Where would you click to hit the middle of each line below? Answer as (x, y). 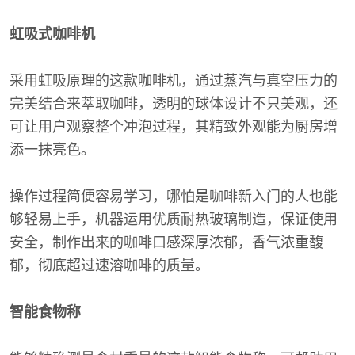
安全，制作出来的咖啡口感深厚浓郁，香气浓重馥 (166, 242)
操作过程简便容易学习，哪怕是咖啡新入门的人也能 (174, 196)
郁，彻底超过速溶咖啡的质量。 (109, 265)
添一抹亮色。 (52, 149)
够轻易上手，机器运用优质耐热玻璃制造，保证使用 (174, 219)
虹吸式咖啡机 (52, 34)
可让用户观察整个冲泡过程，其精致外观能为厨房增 (174, 126)
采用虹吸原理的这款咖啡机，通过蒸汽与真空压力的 (174, 80)
